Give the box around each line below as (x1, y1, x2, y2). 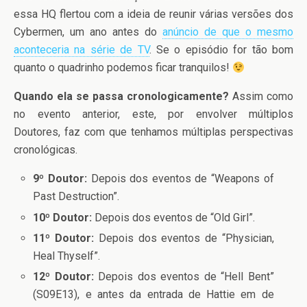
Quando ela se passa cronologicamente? (14, 90, 232, 103)
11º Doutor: (33, 231, 95, 245)
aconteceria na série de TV (14, 43, 149, 57)
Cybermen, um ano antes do (14, 25, 162, 39)
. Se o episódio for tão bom (149, 43, 294, 57)
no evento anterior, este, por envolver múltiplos (14, 108, 293, 121)
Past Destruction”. (33, 190, 120, 204)
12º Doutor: (33, 269, 94, 283)
